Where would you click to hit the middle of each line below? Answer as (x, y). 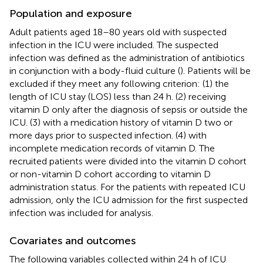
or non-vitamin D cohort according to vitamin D (110, 174)
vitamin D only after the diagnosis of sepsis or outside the (129, 109)
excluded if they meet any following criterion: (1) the (119, 83)
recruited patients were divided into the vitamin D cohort (128, 161)
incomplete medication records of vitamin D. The (112, 148)
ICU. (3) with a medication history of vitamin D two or (121, 122)
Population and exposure (71, 13)
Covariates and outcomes (73, 240)
